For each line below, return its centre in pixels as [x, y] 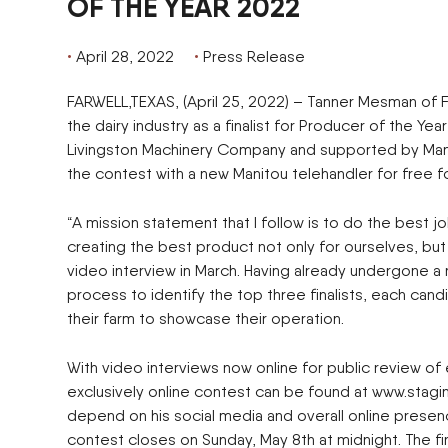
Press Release [254, 56]
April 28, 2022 [125, 56]
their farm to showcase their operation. [205, 318]
